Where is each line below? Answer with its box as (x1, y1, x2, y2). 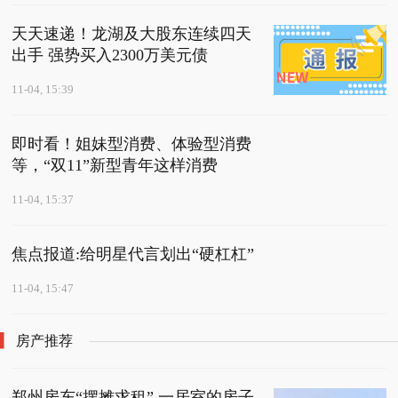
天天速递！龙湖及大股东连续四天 (12, 25, 252, 44)
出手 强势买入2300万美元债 (12, 46, 209, 65)
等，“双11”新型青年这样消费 (12, 156, 219, 175)
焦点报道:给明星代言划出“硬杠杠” (12, 245, 255, 264)
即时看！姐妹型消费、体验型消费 (12, 135, 252, 154)
